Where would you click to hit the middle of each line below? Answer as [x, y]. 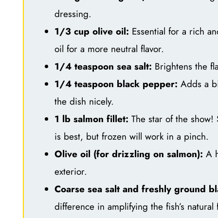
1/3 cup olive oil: [91, 31]
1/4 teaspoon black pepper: [116, 84]
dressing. [73, 14]
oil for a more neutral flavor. [109, 49]
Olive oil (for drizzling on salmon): [128, 154]
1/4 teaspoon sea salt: [103, 66]
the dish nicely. [84, 101]
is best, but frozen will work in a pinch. [131, 136]
